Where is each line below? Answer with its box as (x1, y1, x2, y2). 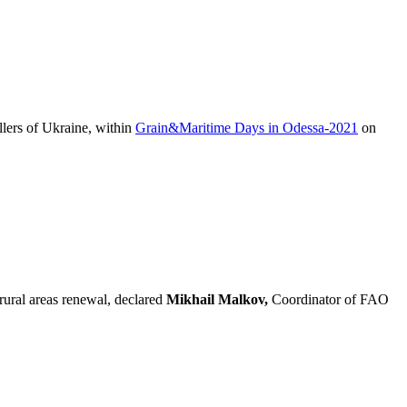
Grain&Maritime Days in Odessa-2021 (135, 119, 358, 135)
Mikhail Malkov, (166, 291, 272, 307)
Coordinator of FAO (272, 291, 389, 307)
